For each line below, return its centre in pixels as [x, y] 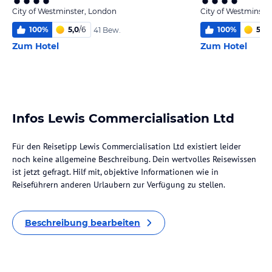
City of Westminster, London [64, 11]
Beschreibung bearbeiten [83, 223]
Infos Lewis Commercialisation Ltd [123, 118]
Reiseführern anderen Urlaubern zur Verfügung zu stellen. [119, 185]
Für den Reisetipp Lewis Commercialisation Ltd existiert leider [127, 146]
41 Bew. [107, 30]
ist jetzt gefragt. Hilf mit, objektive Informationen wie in [115, 172]
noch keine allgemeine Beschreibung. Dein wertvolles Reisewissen [134, 159]
